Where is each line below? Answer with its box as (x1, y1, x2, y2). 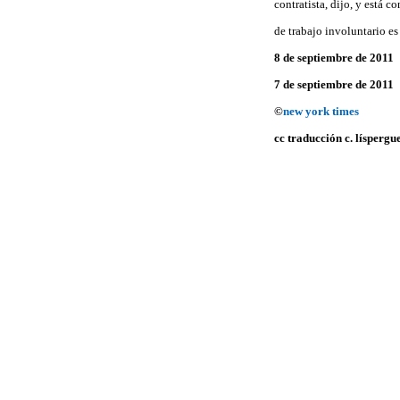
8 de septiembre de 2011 (274, 50, 394, 64)
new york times (283, 104, 359, 118)
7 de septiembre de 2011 (274, 77, 394, 91)
